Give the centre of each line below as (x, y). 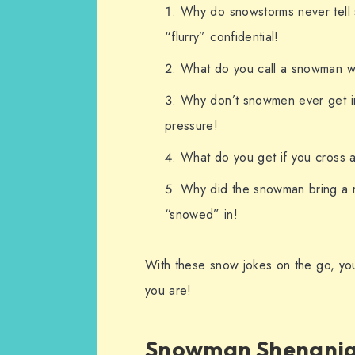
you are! (168, 290)
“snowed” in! (202, 214)
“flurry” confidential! (222, 36)
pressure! (192, 125)
